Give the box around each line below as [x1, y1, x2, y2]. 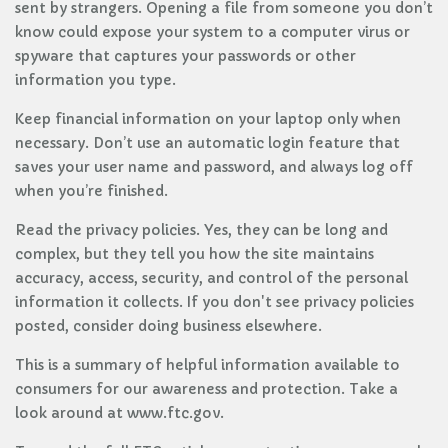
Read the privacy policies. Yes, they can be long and [15, 221, 388, 239]
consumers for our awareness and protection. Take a [15, 380, 398, 398]
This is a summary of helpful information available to [15, 356, 400, 374]
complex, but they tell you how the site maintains [15, 245, 374, 263]
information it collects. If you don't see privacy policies [15, 293, 414, 311]
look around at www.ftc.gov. [15, 404, 224, 422]
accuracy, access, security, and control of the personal [15, 269, 408, 287]
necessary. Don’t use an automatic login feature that [15, 134, 400, 152]
